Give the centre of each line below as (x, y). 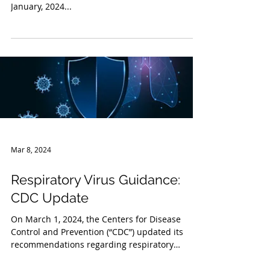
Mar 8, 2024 (31, 177)
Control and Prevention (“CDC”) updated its (97, 259)
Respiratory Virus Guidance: (96, 207)
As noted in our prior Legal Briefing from (93, 12)
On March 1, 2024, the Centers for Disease (96, 246)
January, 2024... (41, 24)
